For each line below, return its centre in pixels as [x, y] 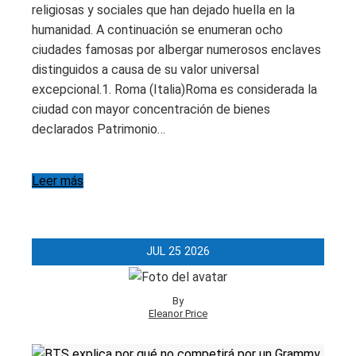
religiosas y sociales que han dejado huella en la [163, 10]
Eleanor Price [178, 313]
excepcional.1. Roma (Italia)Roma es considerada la [174, 90]
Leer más [58, 181]
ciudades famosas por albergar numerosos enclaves [176, 50]
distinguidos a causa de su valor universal [145, 70]
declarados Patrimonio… [99, 130]
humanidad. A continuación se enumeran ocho [157, 30]
